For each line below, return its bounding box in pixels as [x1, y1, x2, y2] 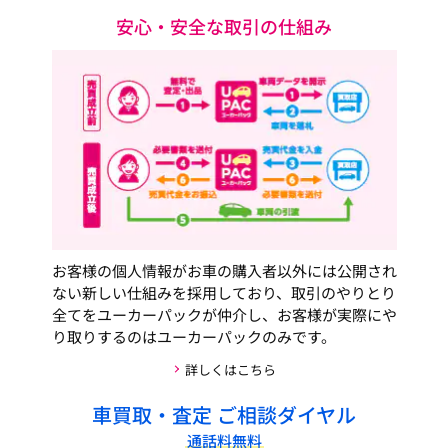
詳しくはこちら [184, 359, 276, 379]
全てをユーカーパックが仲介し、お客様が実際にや [51, 303, 397, 325]
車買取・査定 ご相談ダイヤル [92, 399, 356, 429]
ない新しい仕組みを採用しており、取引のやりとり [51, 281, 396, 303]
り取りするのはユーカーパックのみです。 [51, 325, 336, 347]
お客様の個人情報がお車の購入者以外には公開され [51, 259, 397, 281]
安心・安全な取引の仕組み [116, 12, 332, 39]
